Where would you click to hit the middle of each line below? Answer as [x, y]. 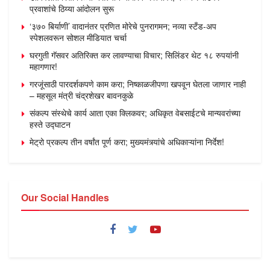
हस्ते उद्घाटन [50, 124]
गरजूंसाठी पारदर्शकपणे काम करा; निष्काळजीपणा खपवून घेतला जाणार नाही [138, 83]
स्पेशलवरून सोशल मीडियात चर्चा [78, 37]
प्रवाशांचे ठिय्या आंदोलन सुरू [72, 8]
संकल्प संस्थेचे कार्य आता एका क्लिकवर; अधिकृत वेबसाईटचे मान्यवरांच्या [135, 112]
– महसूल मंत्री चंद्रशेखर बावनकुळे [81, 95]
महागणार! [43, 66]
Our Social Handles [65, 197]
